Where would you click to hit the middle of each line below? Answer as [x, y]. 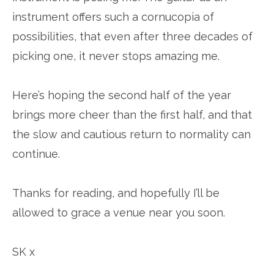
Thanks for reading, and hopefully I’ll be [116, 193]
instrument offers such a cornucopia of [113, 17]
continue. [36, 154]
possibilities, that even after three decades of [132, 36]
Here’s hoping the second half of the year [122, 95]
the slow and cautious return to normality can [131, 134]
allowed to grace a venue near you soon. [119, 213]
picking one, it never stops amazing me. [116, 56]
